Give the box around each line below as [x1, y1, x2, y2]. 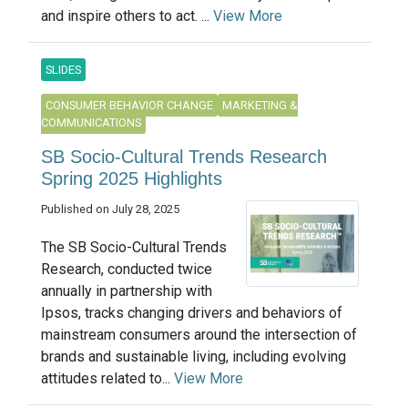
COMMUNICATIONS [41, 116, 141, 130]
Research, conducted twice [41, 260, 212, 278]
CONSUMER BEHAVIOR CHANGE [46, 98, 213, 113]
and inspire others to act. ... [41, 7, 213, 25]
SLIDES [46, 63, 81, 77]
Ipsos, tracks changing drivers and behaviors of [41, 304, 342, 321]
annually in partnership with [41, 282, 212, 300]
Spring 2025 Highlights [41, 168, 222, 189]
